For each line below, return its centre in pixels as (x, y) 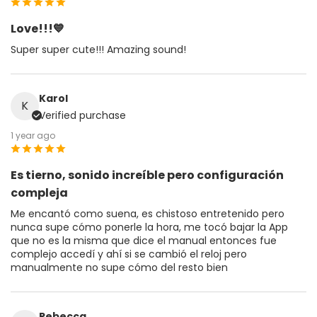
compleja (39, 192)
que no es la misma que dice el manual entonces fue (144, 240)
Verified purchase (82, 115)
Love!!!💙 (38, 28)
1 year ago (33, 135)
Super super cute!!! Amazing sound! (98, 49)
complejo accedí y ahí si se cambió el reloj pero (129, 254)
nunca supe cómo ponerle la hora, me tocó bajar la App (149, 227)
